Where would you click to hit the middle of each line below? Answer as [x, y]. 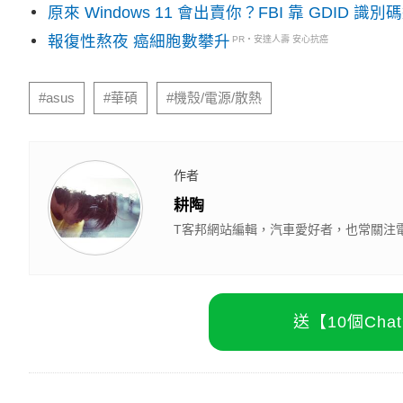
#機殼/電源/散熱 [214, 99]
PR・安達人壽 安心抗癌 [281, 40]
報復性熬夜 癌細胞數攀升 [139, 42]
